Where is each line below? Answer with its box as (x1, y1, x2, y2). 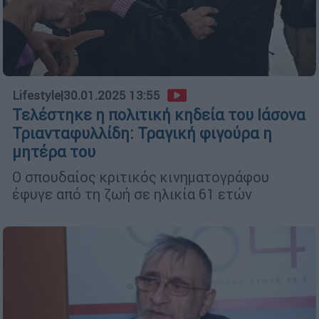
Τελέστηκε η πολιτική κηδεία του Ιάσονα (12, 105, 305, 125)
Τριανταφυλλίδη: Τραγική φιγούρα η (12, 123, 272, 143)
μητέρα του (12, 142, 95, 162)
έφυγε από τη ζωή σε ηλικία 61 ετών (12, 184, 252, 203)
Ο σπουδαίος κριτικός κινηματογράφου (12, 167, 269, 186)
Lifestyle (12, 87, 61, 103)
